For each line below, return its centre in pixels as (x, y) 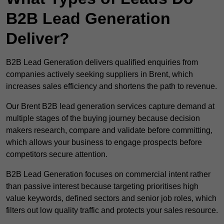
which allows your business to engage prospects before (104, 142)
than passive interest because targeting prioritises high (102, 186)
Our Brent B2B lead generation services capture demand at (110, 106)
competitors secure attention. (57, 154)
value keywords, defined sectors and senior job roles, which (111, 198)
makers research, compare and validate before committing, (109, 130)
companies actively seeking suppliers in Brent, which (99, 74)
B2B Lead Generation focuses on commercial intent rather (108, 174)
